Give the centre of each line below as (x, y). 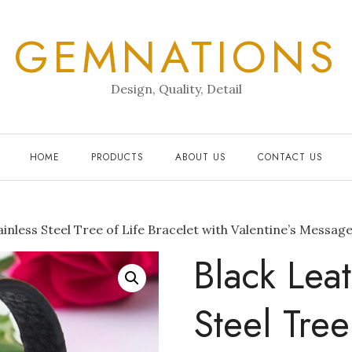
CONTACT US (290, 157)
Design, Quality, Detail (176, 89)
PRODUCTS (117, 157)
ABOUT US (200, 157)
